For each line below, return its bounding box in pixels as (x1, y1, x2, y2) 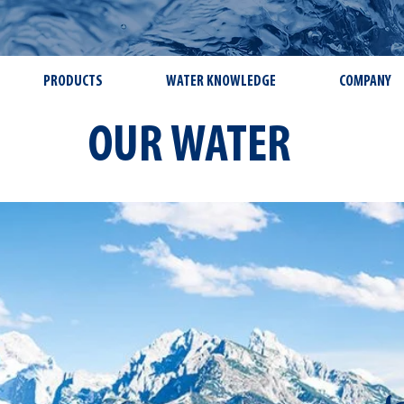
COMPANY (339, 74, 391, 89)
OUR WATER (88, 121, 291, 174)
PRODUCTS (43, 74, 103, 89)
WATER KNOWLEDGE (166, 74, 276, 89)
